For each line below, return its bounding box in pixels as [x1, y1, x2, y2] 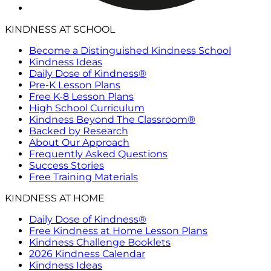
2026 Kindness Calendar [29, 247, 145, 260]
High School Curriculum [29, 102, 145, 114]
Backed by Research [29, 125, 128, 137]
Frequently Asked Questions [29, 148, 168, 160]
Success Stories [29, 159, 104, 171]
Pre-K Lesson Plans [29, 79, 120, 91]
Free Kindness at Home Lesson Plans [29, 224, 207, 237]
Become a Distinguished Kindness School [29, 44, 231, 56]
